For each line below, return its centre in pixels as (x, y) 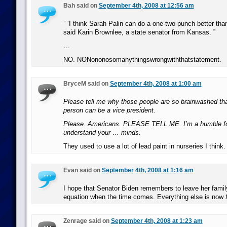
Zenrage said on (87, 221)
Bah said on (81, 6)
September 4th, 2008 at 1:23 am (157, 221)
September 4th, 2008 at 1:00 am (156, 84)
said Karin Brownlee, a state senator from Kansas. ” (139, 32)
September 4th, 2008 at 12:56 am (146, 6)
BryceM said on (86, 84)
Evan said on (82, 170)
